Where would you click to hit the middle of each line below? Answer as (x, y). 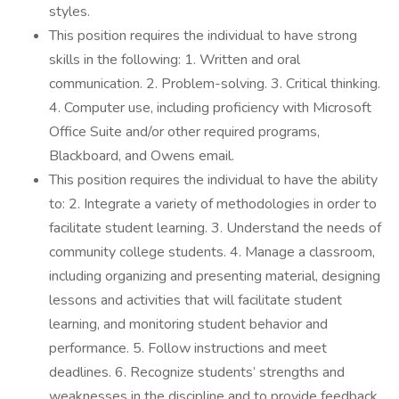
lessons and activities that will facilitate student (195, 300)
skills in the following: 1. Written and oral (175, 60)
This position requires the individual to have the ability (213, 180)
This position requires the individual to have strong (203, 36)
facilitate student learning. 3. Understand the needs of (215, 228)
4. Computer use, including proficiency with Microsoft (210, 108)
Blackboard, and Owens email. (143, 156)
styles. (73, 12)
